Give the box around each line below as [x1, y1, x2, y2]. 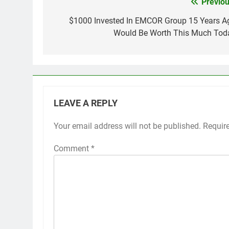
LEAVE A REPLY [54, 98, 118, 108]
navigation [53, 16, 110, 30]
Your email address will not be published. [54, 121, 201, 131]
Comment [54, 144, 91, 153]
